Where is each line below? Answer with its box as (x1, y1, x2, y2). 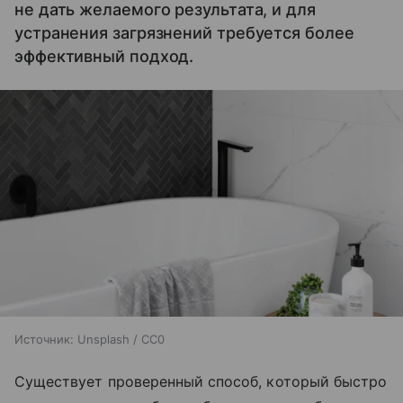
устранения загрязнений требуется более (14, 23, 354, 42)
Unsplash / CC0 (77, 332, 165, 347)
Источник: (14, 332, 74, 347)
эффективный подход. (14, 47, 194, 66)
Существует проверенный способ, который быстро (14, 372, 388, 391)
